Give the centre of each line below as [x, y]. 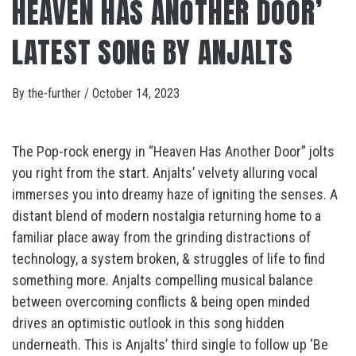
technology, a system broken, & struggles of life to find [168, 259]
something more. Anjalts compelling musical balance [163, 280]
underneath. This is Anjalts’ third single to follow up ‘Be [170, 344]
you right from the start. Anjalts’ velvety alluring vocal [165, 173]
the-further [56, 93]
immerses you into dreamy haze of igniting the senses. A [175, 194]
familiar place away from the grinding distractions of [161, 237]
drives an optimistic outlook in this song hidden [148, 323]
